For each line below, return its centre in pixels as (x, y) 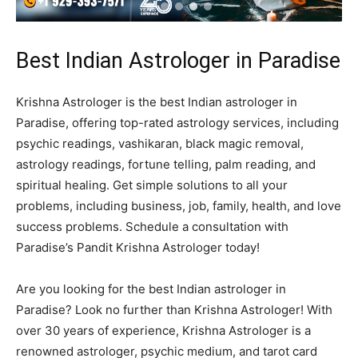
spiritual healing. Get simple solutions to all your (152, 185)
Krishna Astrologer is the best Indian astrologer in (157, 102)
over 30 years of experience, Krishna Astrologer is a (163, 331)
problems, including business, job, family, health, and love (179, 206)
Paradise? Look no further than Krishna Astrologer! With (174, 310)
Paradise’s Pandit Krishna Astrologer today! (138, 248)
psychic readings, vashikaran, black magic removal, (160, 144)
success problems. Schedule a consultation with (152, 227)
